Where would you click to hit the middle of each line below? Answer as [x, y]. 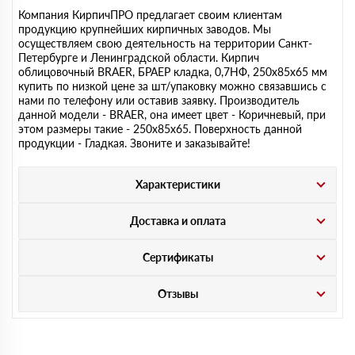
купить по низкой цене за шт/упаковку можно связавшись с [172, 86]
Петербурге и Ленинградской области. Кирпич [139, 57]
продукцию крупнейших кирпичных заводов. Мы [145, 29]
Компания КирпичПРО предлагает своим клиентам [150, 15]
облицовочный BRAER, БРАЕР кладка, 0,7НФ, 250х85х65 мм [173, 72]
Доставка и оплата [177, 221]
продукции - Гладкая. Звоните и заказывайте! [134, 143]
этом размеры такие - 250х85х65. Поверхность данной [160, 129]
